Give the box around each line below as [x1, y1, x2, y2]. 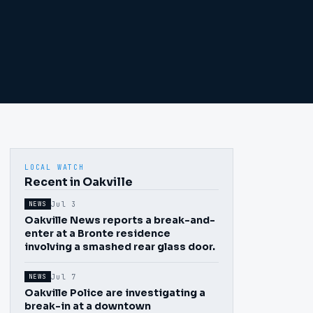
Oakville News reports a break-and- [24, 214, 215, 226]
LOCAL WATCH [24, 163, 85, 172]
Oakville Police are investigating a [24, 286, 205, 299]
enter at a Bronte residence [24, 227, 170, 240]
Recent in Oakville [24, 175, 133, 189]
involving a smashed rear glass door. [24, 240, 215, 253]
